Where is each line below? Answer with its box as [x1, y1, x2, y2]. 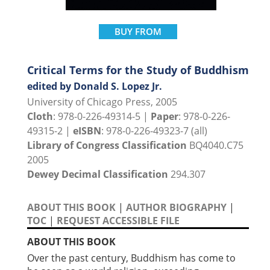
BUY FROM [115, 25, 162, 37]
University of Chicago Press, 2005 [27, 95, 177, 108]
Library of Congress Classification [27, 138, 187, 152]
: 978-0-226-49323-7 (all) [101, 124, 207, 137]
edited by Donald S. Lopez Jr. [27, 79, 162, 93]
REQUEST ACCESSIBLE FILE [57, 213, 180, 227]
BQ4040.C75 [187, 138, 243, 152]
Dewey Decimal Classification [27, 167, 168, 181]
